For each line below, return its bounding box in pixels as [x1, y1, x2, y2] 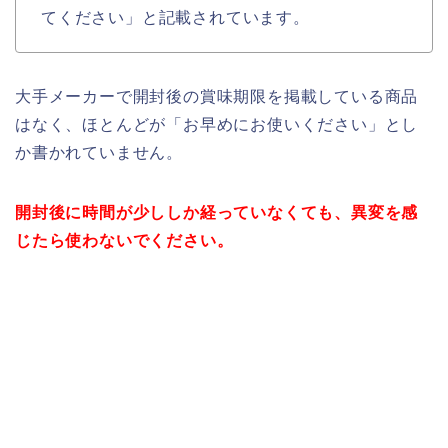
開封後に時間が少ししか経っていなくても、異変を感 [15, 204, 419, 222]
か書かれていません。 [15, 144, 183, 162]
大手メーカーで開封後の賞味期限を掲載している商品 [15, 88, 419, 106]
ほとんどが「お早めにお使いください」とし [82, 116, 419, 134]
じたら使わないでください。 [15, 232, 234, 250]
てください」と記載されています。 [41, 9, 310, 27]
